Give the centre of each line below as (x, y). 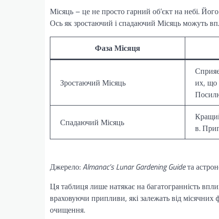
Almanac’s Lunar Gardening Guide (134, 166)
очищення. (67, 209)
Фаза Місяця (118, 48)
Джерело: (66, 166)
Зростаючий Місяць (93, 82)
